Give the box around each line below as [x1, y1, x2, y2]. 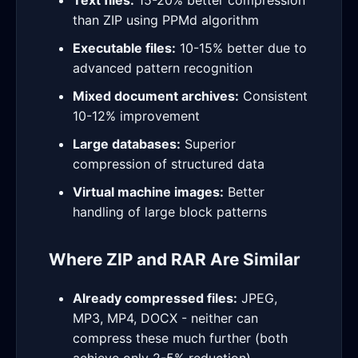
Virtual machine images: [73, 184, 224, 200]
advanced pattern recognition [73, 60, 253, 76]
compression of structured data [73, 156, 265, 172]
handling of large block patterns [73, 204, 267, 220]
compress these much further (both [73, 330, 288, 346]
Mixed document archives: [73, 88, 239, 104]
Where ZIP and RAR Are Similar [49, 249, 300, 269]
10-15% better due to [176, 40, 307, 56]
